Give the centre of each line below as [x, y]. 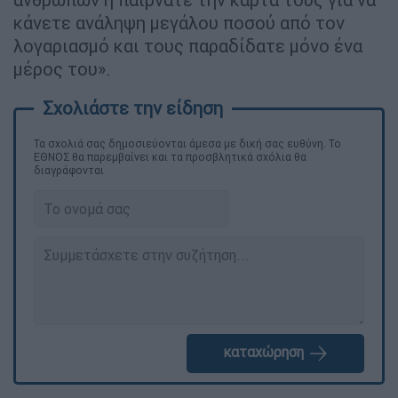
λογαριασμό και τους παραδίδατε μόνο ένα [188, 45]
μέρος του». [62, 68]
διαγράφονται [69, 170]
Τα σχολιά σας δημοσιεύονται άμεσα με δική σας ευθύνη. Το [187, 143]
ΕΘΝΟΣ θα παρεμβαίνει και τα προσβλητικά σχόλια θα [170, 156]
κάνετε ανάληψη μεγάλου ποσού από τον [179, 22]
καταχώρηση [265, 352]
